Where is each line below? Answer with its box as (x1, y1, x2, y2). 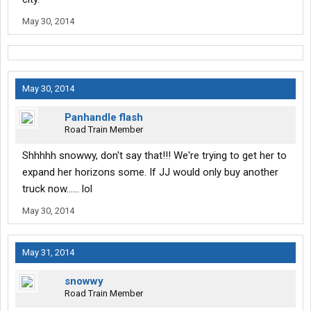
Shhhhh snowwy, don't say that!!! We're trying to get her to (22, 149, 287, 162)
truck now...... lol (22, 183, 92, 196)
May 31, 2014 (22, 247, 74, 258)
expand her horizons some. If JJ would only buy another (22, 166, 278, 179)
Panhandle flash (65, 111, 143, 124)
